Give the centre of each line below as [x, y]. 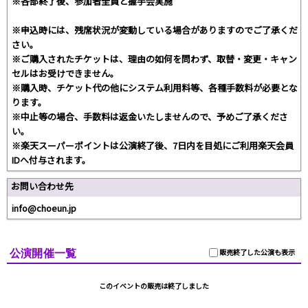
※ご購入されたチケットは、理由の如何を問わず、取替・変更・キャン [154, 59]
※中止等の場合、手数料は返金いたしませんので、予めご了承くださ [150, 117]
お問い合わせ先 [42, 186]
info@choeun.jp [44, 208]
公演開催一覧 [43, 254]
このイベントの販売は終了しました [154, 286]
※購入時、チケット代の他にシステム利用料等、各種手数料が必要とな [155, 88]
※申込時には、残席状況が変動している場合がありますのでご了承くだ [155, 30]
